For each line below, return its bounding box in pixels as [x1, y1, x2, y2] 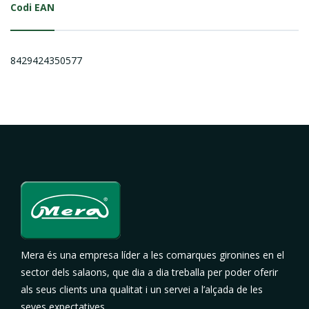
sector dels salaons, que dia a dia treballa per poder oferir [21, 265, 278, 279]
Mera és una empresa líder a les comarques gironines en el [21, 248, 284, 261]
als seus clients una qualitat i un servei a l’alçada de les [21, 282, 263, 296]
